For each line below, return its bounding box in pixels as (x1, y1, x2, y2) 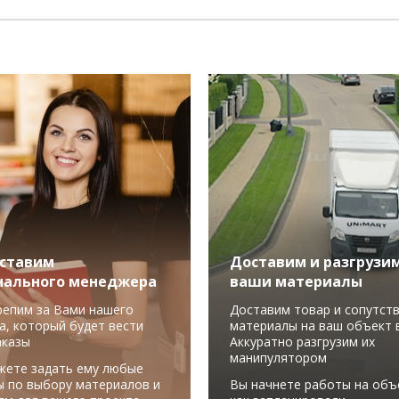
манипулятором (230, 349, 327, 366)
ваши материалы (230, 272, 362, 291)
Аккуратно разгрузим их (230, 333, 375, 350)
